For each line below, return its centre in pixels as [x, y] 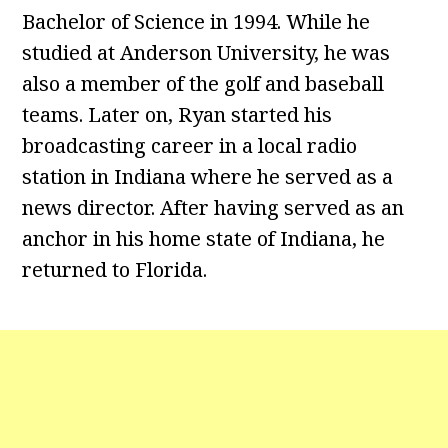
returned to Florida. [115, 269]
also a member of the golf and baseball [203, 83]
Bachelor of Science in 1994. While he [196, 21]
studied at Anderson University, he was [206, 52]
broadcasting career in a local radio [190, 145]
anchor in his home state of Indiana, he [204, 238]
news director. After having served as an [213, 207]
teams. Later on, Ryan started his [177, 114]
